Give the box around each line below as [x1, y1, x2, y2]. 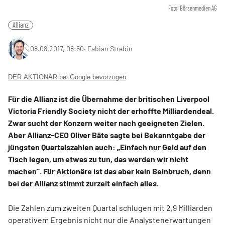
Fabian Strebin [87, 44, 133, 53]
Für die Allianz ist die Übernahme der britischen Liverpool [8, 94, 209, 104]
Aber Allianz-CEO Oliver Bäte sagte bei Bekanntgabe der [8, 130, 205, 140]
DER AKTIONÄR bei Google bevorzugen [8, 73, 126, 81]
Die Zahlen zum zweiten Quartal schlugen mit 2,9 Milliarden [8, 203, 212, 213]
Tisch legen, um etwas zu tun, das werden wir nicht [8, 154, 188, 164]
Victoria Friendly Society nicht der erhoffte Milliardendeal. [8, 106, 214, 116]
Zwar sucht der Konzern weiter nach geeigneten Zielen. [8, 118, 204, 128]
